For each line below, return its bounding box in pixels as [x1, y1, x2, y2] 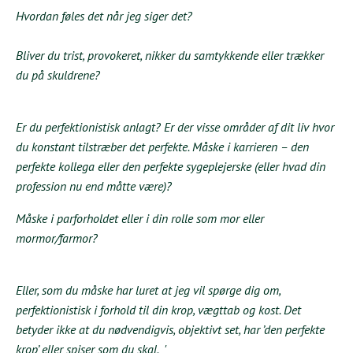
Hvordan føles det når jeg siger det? [16, 8, 192, 24]
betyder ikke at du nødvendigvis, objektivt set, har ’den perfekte [16, 321, 325, 338]
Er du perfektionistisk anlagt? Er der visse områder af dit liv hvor [16, 119, 334, 136]
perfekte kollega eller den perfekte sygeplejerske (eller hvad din [16, 158, 325, 175]
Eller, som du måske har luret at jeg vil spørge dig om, [16, 282, 281, 299]
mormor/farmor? [16, 230, 98, 247]
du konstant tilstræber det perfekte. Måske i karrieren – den [16, 139, 309, 155]
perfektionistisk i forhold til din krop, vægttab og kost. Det [16, 302, 301, 318]
